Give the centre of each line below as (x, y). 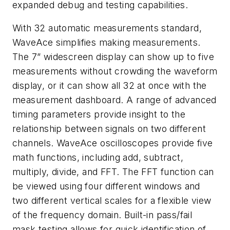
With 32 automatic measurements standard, (107, 28)
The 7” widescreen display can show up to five (113, 57)
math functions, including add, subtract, (98, 158)
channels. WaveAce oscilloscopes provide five (113, 143)
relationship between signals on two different (109, 129)
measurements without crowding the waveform (115, 71)
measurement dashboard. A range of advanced (114, 100)
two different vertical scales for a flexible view (112, 201)
